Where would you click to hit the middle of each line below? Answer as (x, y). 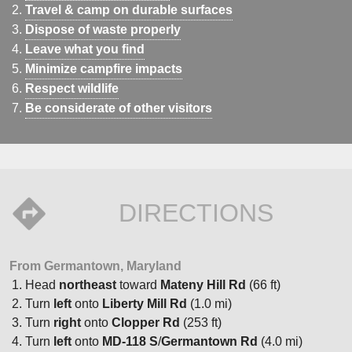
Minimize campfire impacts (104, 68)
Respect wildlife (72, 88)
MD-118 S (130, 341)
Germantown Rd (209, 341)
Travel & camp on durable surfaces (129, 9)
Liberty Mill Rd (145, 303)
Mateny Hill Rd (203, 284)
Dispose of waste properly (103, 29)
